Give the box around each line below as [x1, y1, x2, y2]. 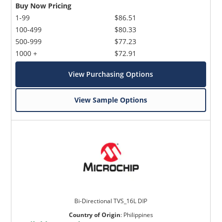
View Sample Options [74, 95, 148, 105]
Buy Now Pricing [15, 1, 72, 11]
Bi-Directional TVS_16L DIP [74, 197, 148, 206]
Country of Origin [68, 211, 120, 220]
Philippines [123, 211, 153, 220]
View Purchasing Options [68, 69, 154, 79]
